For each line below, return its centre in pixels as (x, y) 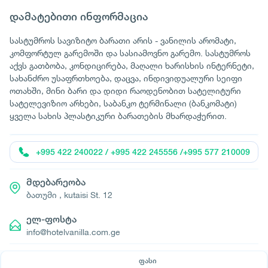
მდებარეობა (56, 182)
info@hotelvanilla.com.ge (73, 232)
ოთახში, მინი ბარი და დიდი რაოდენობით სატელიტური (125, 91)
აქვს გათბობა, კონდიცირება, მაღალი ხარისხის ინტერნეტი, (132, 66)
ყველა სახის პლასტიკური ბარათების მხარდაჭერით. (118, 116)
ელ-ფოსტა (51, 219)
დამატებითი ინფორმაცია (79, 16)
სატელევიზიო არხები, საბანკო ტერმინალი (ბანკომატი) (123, 103)
